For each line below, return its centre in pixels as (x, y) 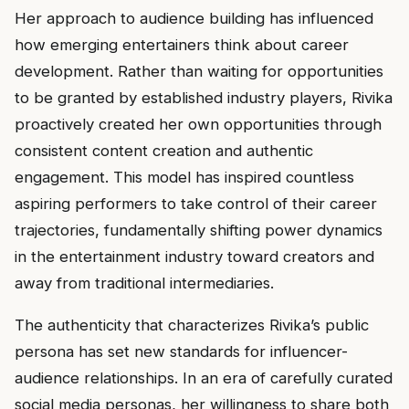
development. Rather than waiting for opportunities (199, 71)
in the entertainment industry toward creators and (194, 256)
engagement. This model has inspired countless (184, 177)
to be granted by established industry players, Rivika (204, 97)
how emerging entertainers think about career (182, 44)
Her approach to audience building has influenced (194, 18)
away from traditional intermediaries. (144, 283)
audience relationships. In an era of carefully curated (204, 378)
